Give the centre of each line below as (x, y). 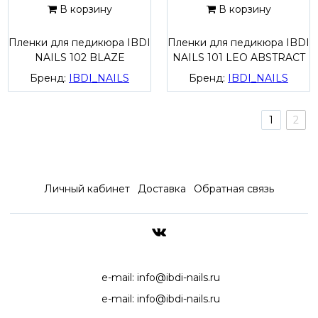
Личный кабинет (87, 188)
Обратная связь (234, 188)
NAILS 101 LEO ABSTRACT (238, 58)
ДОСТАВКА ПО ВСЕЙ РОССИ (159, 263)
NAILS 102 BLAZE (79, 58)
